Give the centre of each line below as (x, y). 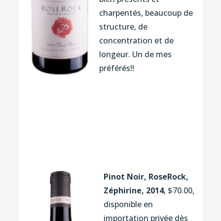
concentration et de (136, 40)
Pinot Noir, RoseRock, (146, 176)
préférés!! (116, 68)
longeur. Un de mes (135, 54)
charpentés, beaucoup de (146, 13)
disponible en (128, 204)
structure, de (123, 26)
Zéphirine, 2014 (133, 190)
